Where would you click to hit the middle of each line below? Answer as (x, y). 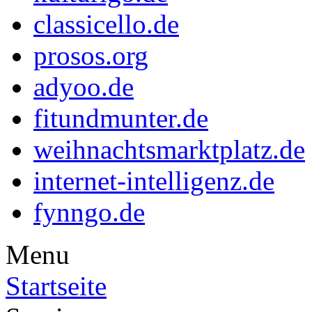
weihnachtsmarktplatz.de (169, 150)
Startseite (56, 286)
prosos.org (91, 56)
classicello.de (106, 24)
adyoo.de (84, 87)
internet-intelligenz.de (154, 181)
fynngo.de (89, 212)
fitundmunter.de (121, 118)
